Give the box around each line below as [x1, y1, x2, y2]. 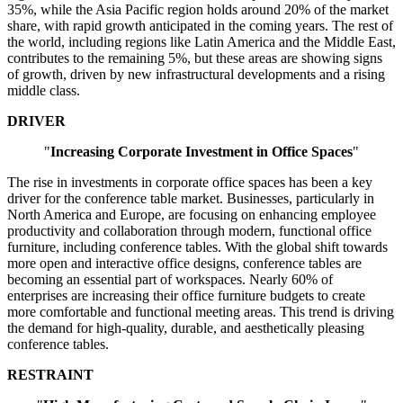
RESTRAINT [7, 367, 94, 383]
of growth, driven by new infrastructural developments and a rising [7, 67, 385, 83]
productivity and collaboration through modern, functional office [7, 223, 372, 239]
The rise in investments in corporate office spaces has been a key [7, 175, 372, 191]
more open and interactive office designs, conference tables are [7, 255, 362, 272]
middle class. [7, 83, 80, 99]
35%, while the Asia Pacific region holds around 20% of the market [7, 2, 389, 18]
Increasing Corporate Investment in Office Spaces [50, 144, 353, 160]
